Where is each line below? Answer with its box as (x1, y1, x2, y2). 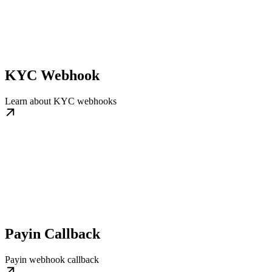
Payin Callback (5, 226, 100, 242)
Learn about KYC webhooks (5, 96, 117, 107)
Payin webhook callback (5, 254, 99, 265)
